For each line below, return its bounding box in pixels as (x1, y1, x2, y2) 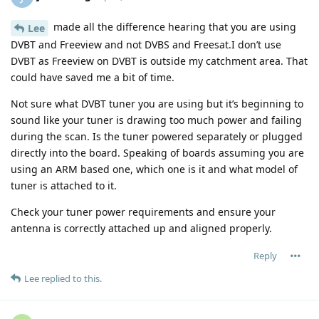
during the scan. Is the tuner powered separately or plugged (11, 130, 303, 144)
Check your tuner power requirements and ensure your (11, 205, 276, 219)
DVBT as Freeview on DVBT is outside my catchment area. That (11, 54, 308, 68)
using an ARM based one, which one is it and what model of (11, 162, 298, 177)
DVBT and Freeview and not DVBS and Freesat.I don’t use (11, 38, 281, 52)
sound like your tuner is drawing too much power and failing (11, 113, 302, 127)
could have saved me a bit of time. (11, 70, 174, 85)
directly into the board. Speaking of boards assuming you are (11, 146, 304, 160)
